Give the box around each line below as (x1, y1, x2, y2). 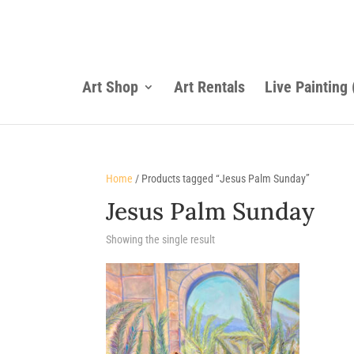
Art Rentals (173, 77, 245, 96)
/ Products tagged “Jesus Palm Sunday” (133, 172, 311, 185)
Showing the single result (106, 233, 216, 246)
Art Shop (81, 77, 138, 96)
